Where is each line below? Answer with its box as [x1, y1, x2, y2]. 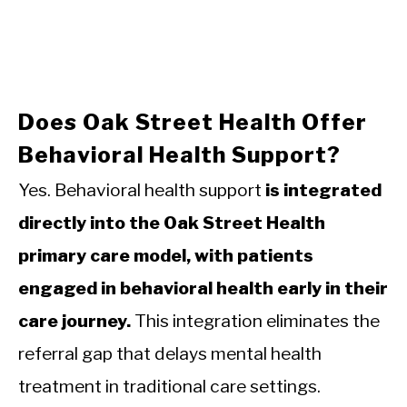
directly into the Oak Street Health [18, 211, 325, 233]
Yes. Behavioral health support [18, 178, 265, 201]
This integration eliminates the [131, 309, 380, 332]
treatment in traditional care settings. [18, 374, 321, 397]
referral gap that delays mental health [18, 342, 322, 364]
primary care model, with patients [18, 243, 313, 266]
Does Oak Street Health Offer [18, 108, 367, 135]
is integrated [265, 178, 382, 201]
